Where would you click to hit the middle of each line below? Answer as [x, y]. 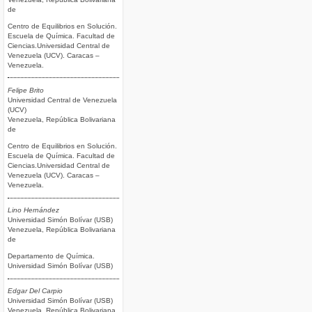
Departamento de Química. [51, 256]
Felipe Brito [26, 90]
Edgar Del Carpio [35, 291]
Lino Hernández [33, 210]
